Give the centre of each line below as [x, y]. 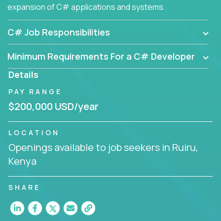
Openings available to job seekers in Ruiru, [103, 147]
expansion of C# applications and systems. [86, 7]
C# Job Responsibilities [59, 32]
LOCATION [34, 132]
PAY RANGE [35, 91]
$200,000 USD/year [54, 106]
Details [23, 74]
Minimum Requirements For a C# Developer [101, 56]
